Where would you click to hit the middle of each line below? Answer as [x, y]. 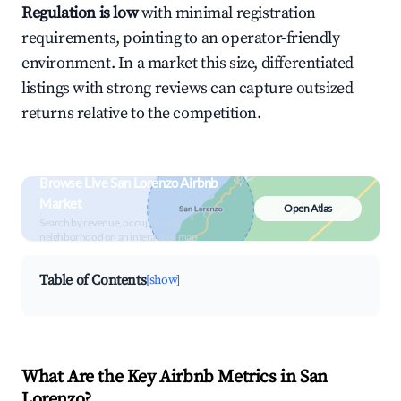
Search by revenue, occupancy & [110, 222]
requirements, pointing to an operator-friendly [181, 38]
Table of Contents [93, 280]
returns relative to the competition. [141, 113]
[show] [163, 280]
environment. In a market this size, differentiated [188, 63]
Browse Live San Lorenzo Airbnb [129, 183]
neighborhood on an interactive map [119, 237]
